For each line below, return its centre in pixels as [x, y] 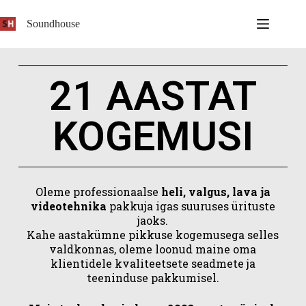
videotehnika [68, 206]
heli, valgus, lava [209, 192]
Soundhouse [54, 24]
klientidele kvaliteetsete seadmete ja [153, 263]
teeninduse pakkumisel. [153, 278]
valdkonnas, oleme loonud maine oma [153, 249]
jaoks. [153, 220]
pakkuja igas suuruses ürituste [191, 206]
